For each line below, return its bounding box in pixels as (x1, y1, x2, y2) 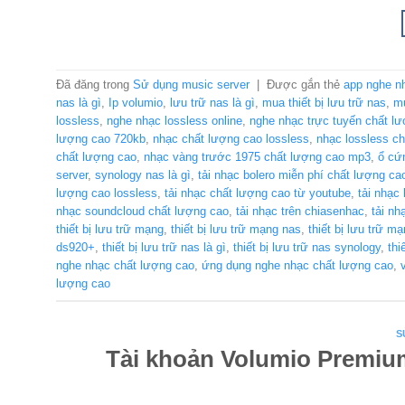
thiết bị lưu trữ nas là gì (102, 240, 226, 255)
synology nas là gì (95, 168, 191, 183)
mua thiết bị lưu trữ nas (262, 96, 386, 110)
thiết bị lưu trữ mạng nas (171, 222, 301, 237)
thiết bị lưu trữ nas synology (233, 240, 381, 255)
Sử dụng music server (133, 78, 250, 92)
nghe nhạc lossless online (107, 114, 242, 128)
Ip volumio (108, 96, 163, 110)
